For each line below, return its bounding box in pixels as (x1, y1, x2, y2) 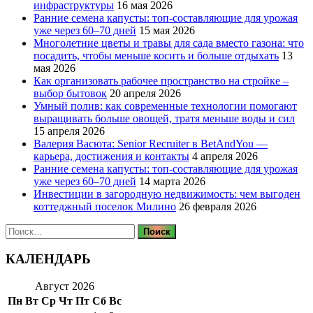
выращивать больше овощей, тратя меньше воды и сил (34, 112, 295, 124)
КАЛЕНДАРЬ (6, 252, 91, 267)
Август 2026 (35, 280, 94, 293)
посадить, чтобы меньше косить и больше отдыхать (34, 49, 279, 61)
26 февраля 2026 (179, 200, 256, 212)
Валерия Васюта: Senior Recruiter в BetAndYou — (34, 137, 268, 150)
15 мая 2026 (139, 24, 195, 36)
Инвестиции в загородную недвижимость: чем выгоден (34, 187, 300, 200)
